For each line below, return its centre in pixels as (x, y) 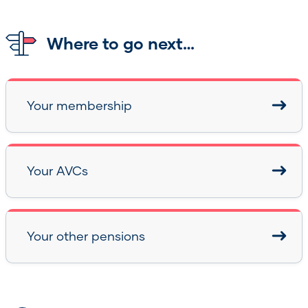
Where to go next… (121, 43)
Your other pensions (86, 235)
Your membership (79, 105)
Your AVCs (57, 170)
